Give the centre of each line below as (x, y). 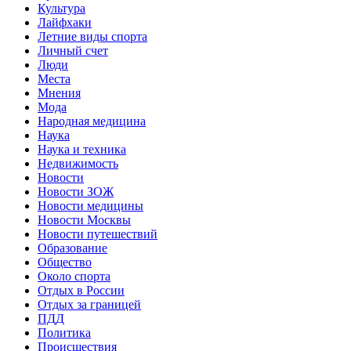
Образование (72, 248)
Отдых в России (81, 290)
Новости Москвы (84, 219)
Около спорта (74, 276)
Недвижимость (78, 163)
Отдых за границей (89, 304)
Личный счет (73, 50)
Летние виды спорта (92, 36)
